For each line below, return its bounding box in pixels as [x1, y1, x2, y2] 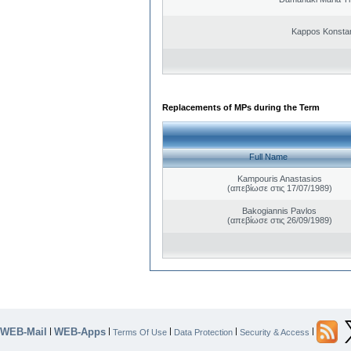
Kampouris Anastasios [237, 173, 322, 183]
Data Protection [174, 327, 233, 337]
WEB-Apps [54, 325, 106, 338]
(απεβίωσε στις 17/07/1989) [226, 183, 332, 193]
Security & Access [240, 327, 309, 337]
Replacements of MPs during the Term [162, 102, 320, 112]
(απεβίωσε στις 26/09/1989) [226, 215, 332, 225]
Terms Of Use [113, 327, 167, 337]
